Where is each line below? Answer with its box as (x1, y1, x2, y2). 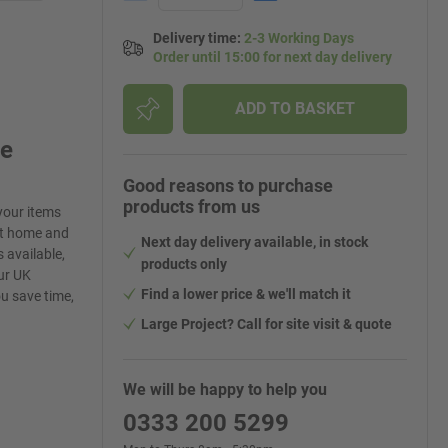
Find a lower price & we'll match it (141, 286, 351, 302)
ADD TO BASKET (235, 99, 355, 118)
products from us (123, 196, 260, 217)
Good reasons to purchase (123, 175, 333, 196)
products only (141, 256, 227, 272)
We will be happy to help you (123, 380, 327, 399)
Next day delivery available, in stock (141, 234, 368, 250)
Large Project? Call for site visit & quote (141, 316, 392, 332)
